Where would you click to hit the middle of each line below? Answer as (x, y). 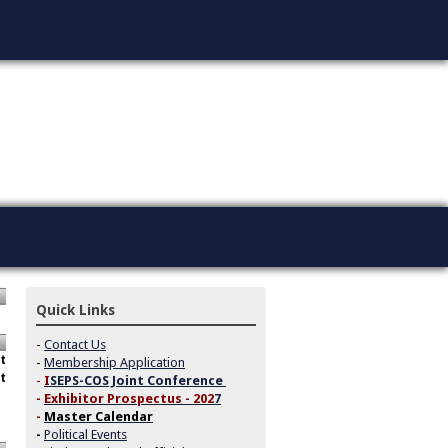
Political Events (85, 434)
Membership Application (114, 362)
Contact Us (75, 344)
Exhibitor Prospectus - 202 (129, 398)
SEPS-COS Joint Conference (136, 380)
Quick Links (75, 309)
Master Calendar (98, 416)
